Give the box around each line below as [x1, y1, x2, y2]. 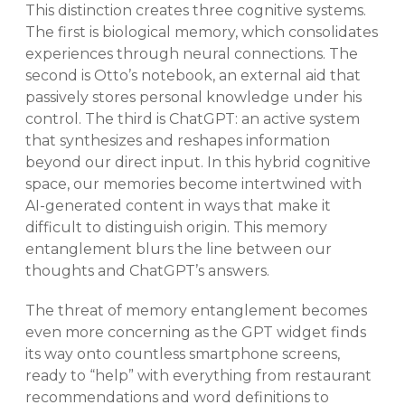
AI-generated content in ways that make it [25, 196, 331, 214]
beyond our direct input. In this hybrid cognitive [25, 153, 371, 171]
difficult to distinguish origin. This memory [25, 218, 327, 236]
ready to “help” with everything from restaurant [25, 366, 372, 384]
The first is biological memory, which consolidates [25, 23, 378, 41]
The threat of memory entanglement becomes [25, 301, 367, 319]
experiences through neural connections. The [25, 44, 358, 62]
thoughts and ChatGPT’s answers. [25, 261, 273, 279]
